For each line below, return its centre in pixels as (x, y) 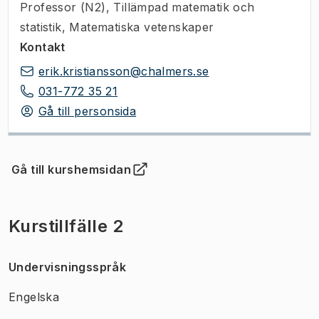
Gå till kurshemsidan (71, 169)
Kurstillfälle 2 (66, 226)
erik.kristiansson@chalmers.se (124, 71)
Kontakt (43, 47)
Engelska (34, 297)
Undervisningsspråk (68, 267)
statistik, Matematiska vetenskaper (117, 27)
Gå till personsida (88, 111)
